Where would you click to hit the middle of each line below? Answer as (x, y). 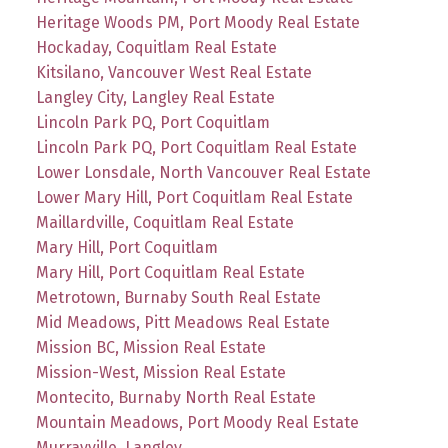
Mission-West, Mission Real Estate (160, 373)
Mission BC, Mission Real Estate (150, 348)
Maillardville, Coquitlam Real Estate (164, 223)
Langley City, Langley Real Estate (155, 98)
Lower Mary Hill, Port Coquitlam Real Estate (194, 198)
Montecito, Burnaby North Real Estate (175, 398)
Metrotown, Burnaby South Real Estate (178, 298)
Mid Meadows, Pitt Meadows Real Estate (182, 323)
